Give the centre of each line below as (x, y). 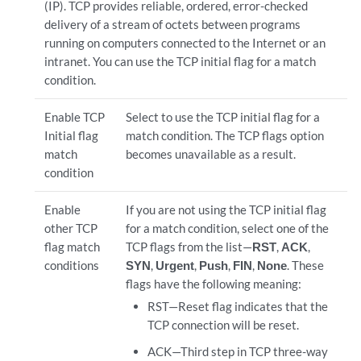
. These (305, 265)
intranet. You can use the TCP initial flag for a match (180, 61)
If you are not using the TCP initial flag (226, 210)
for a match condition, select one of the (227, 228)
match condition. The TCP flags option (224, 135)
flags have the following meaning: (213, 284)
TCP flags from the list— (189, 247)
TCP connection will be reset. (224, 325)
